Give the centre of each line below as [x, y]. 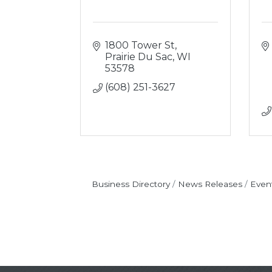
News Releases [210, 184]
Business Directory [131, 184]
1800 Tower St [140, 45]
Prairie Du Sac [139, 57]
